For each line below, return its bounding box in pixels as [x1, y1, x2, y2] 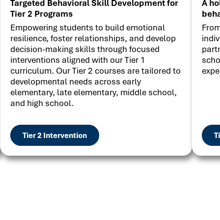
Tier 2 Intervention [23, 130, 87, 140]
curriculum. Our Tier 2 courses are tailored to [10, 65, 181, 76]
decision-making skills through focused [10, 43, 160, 55]
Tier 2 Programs [10, 8, 73, 19]
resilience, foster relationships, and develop [10, 32, 176, 44]
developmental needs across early [10, 76, 141, 87]
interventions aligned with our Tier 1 [10, 54, 145, 65]
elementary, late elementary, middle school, [10, 86, 177, 98]
